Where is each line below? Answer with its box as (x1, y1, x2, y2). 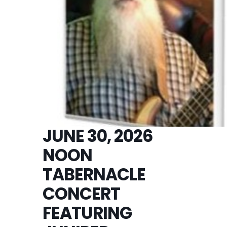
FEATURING (43, 201, 132, 225)
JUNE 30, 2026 (43, 124, 153, 148)
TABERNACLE (43, 162, 145, 186)
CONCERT (43, 181, 120, 206)
